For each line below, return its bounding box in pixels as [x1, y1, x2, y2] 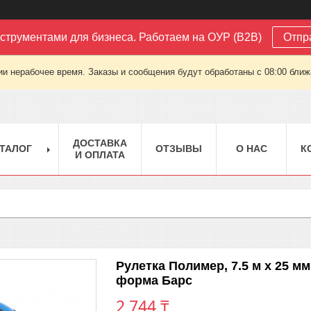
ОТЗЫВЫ [155, 142, 202, 154]
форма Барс [116, 273, 192, 287]
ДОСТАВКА [73, 137, 127, 149]
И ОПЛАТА [75, 149, 125, 160]
